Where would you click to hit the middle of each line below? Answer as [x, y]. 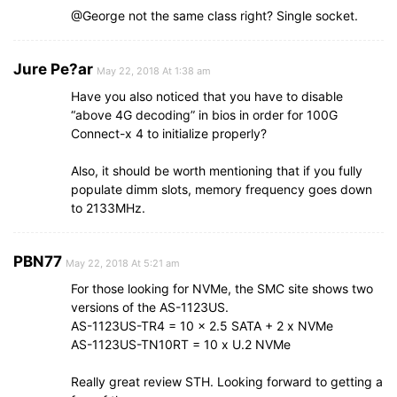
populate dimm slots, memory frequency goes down [222, 189]
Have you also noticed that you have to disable [207, 96]
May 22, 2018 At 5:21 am [123, 263]
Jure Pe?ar [53, 69]
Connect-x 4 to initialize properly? [169, 133]
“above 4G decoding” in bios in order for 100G [204, 114]
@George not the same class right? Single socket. [214, 15]
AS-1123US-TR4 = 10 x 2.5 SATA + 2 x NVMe [202, 325]
